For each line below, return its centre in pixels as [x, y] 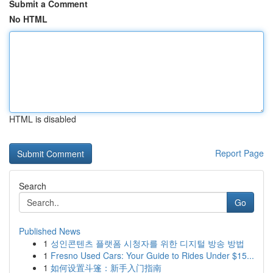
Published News [50, 231]
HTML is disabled [43, 119]
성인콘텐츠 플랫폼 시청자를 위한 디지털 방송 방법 [147, 243]
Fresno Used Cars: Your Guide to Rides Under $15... [152, 255]
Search [33, 186]
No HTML [28, 19]
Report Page [239, 153]
